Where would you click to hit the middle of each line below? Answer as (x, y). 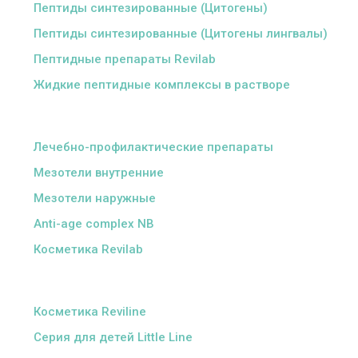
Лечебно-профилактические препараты (154, 147)
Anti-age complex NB (94, 224)
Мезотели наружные (95, 198)
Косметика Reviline (90, 312)
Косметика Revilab (89, 249)
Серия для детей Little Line (113, 337)
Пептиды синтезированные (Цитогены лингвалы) (181, 34)
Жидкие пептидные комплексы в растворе (162, 85)
